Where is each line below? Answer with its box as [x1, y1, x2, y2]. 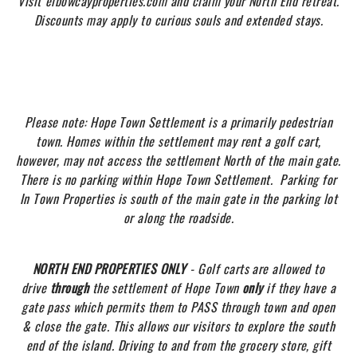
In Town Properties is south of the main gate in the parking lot [19, 189, 338, 208]
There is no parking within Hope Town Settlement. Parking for [20, 170, 337, 189]
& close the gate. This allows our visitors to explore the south [22, 316, 335, 335]
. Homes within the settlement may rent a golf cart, [60, 131, 321, 151]
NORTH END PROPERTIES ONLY [32, 259, 186, 278]
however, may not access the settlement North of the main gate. [16, 151, 341, 170]
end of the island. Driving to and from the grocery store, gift [25, 335, 331, 355]
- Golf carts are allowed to [186, 259, 325, 278]
